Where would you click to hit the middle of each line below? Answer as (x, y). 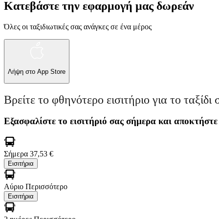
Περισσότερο (46, 187)
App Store (51, 72)
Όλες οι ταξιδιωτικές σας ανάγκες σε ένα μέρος (78, 26)
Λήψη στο (22, 72)
